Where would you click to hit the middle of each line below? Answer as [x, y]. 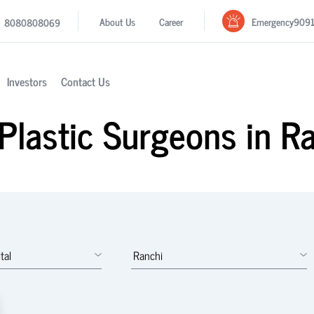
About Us [118, 21]
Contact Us [85, 82]
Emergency [273, 21]
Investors [27, 82]
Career [171, 21]
